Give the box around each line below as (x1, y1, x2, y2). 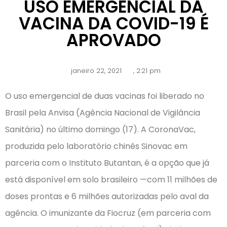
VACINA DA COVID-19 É (18, 11, 209, 35)
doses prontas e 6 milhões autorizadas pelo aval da (5, 190, 209, 202)
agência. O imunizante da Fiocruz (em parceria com (5, 207, 211, 219)
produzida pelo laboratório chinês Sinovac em (5, 140, 187, 152)
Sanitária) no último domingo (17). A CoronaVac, (5, 123, 196, 135)
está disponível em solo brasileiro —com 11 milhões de (5, 173, 217, 185)
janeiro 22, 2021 (70, 65, 122, 75)
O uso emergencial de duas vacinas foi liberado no (5, 90, 204, 102)
